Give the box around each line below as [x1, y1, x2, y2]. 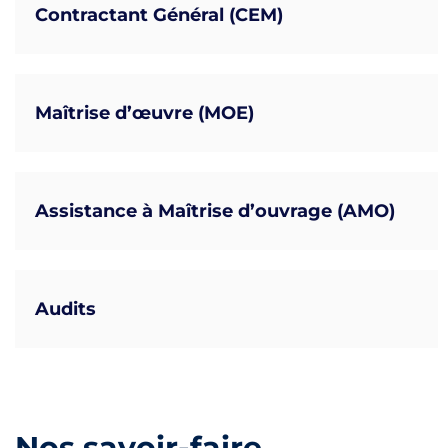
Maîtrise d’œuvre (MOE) [35, 101, 254, 124]
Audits [35, 297, 96, 320]
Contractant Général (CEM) [35, 3, 283, 26]
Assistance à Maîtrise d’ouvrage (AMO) [35, 199, 395, 222]
